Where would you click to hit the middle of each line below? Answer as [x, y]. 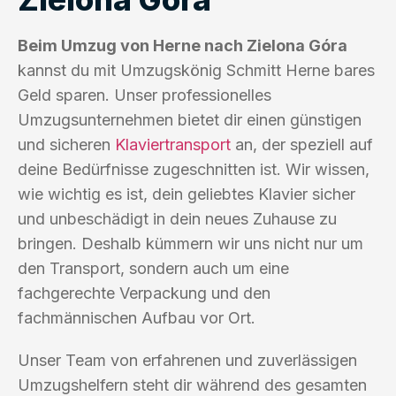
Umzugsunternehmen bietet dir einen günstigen [190, 119]
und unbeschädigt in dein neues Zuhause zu [177, 218]
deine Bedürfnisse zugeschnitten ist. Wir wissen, [194, 169]
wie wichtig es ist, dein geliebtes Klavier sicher [187, 194]
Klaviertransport [173, 144]
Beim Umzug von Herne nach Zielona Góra [183, 45]
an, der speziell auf [302, 144]
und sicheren [66, 144]
